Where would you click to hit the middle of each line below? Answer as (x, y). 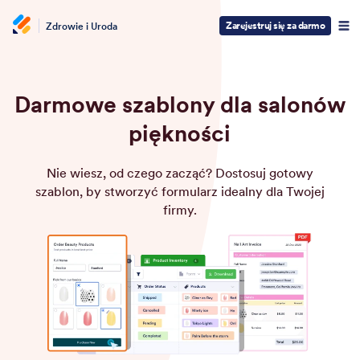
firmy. (180, 210)
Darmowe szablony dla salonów (180, 104)
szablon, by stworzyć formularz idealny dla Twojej (180, 191)
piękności (180, 133)
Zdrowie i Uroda (82, 26)
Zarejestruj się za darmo (275, 25)
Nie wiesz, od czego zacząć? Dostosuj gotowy (180, 173)
